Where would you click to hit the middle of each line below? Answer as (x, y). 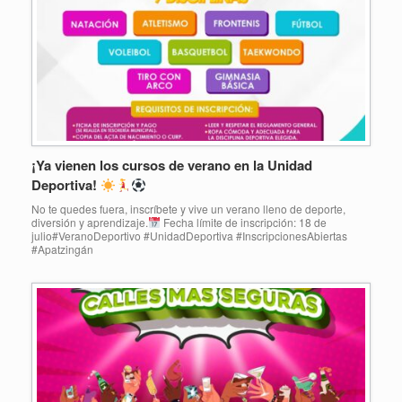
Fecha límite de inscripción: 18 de (243, 223)
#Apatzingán (62, 249)
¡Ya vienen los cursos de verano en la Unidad (172, 166)
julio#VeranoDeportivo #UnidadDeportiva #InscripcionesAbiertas (189, 236)
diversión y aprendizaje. (90, 223)
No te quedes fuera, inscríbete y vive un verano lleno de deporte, (188, 209)
